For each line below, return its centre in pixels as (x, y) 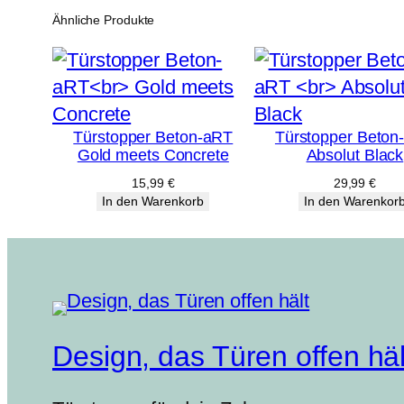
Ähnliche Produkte (104, 20)
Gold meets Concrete (153, 156)
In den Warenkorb (153, 202)
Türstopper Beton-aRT (153, 138)
